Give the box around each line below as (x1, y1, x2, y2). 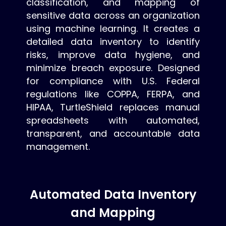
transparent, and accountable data (26, 127, 200, 140)
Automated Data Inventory (29, 186, 197, 203)
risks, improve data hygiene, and (26, 48, 200, 62)
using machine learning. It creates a (26, 22, 200, 35)
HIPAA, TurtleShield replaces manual (26, 101, 200, 114)
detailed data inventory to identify (26, 35, 200, 48)
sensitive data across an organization (26, 9, 200, 22)
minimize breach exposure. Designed (26, 62, 200, 75)
